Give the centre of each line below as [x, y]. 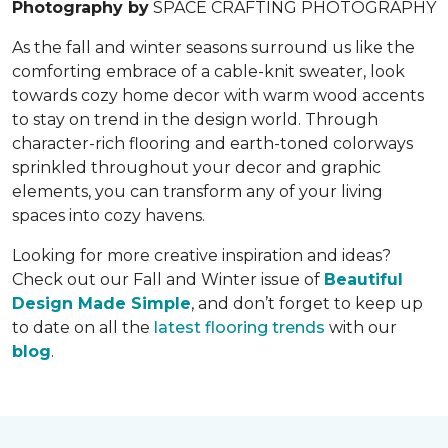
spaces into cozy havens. [108, 215]
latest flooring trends [239, 327]
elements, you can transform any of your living [197, 191]
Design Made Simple [101, 303]
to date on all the [83, 327]
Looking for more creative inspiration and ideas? [201, 255]
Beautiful [363, 279]
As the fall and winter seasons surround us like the [213, 47]
